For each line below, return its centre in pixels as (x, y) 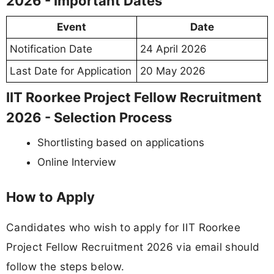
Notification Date (51, 49)
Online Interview (77, 162)
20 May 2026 (173, 71)
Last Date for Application (71, 71)
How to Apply (50, 197)
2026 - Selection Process (89, 117)
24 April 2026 (173, 49)
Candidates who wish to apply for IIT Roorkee (124, 228)
